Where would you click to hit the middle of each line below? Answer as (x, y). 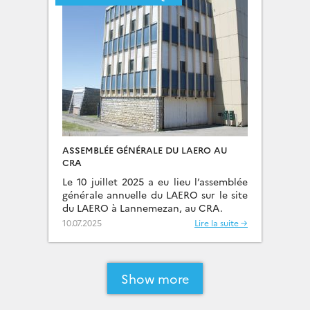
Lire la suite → (221, 222)
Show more (155, 279)
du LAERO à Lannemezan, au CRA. (143, 208)
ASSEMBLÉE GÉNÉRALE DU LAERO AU (145, 149)
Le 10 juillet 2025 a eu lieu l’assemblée (155, 181)
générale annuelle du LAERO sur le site (155, 194)
